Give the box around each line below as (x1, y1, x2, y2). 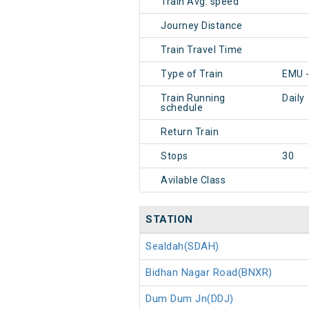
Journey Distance (161, 20, 242, 32)
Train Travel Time (161, 44, 243, 56)
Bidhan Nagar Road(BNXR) (146, 266, 272, 279)
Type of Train (161, 68, 223, 80)
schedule (161, 102, 203, 114)
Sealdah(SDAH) (146, 240, 219, 253)
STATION (146, 213, 193, 226)
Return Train (161, 126, 219, 138)
